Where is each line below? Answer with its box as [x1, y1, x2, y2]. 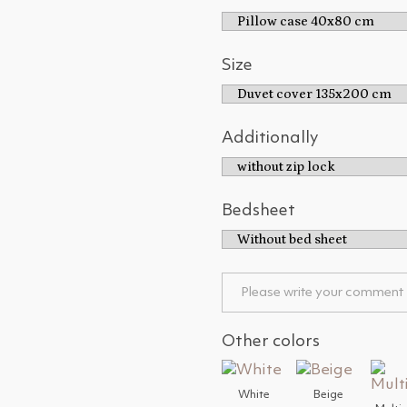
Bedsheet [222, 203, 295, 219]
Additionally [222, 130, 318, 146]
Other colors [222, 333, 320, 350]
